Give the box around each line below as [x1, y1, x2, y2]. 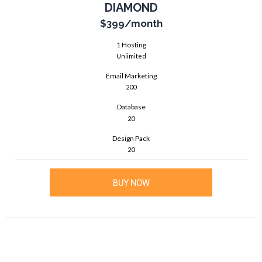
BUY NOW [112, 178, 150, 188]
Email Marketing [105, 71, 157, 81]
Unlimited [116, 52, 146, 60]
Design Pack [112, 133, 150, 143]
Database [116, 102, 146, 112]
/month [124, 17, 163, 29]
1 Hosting [116, 40, 146, 49]
